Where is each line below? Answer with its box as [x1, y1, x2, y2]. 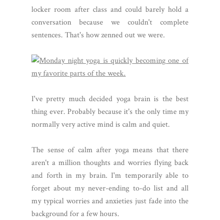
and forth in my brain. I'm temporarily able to [31, 170, 189, 181]
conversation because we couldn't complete [31, 17, 189, 27]
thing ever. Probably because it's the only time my [31, 106, 189, 117]
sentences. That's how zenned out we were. [31, 29, 165, 40]
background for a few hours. [31, 208, 119, 219]
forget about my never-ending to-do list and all [31, 183, 189, 193]
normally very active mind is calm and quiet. [31, 119, 170, 130]
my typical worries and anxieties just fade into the [31, 195, 189, 206]
